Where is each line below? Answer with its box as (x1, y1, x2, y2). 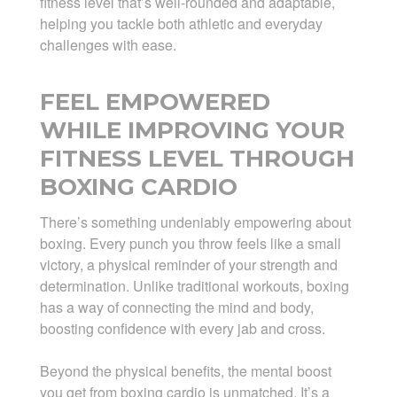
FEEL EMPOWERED (39, 88, 270, 117)
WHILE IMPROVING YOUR (39, 116, 345, 145)
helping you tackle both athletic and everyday (39, 13, 323, 35)
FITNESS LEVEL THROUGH (39, 144, 354, 174)
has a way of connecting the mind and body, (39, 297, 314, 318)
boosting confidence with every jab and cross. (39, 318, 325, 339)
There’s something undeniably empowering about (39, 212, 351, 233)
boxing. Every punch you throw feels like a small (39, 233, 341, 254)
